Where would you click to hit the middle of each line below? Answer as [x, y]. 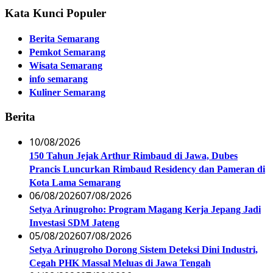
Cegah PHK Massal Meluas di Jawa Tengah [120, 263]
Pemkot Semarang [67, 52]
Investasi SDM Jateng [74, 222]
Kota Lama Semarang [75, 182]
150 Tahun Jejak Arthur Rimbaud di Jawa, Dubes [133, 155]
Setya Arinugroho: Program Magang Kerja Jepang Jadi [145, 209]
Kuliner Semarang [67, 93]
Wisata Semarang [66, 66]
